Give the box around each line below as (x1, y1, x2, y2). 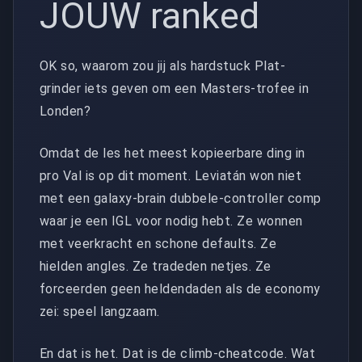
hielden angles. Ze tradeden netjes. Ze (40, 259, 271, 275)
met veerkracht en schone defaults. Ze (40, 236, 277, 252)
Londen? (40, 103, 91, 120)
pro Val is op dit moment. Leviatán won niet (40, 168, 302, 184)
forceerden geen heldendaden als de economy (40, 281, 321, 297)
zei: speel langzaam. (40, 304, 160, 320)
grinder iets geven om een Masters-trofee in (40, 81, 309, 97)
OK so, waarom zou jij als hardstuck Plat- (40, 58, 286, 74)
